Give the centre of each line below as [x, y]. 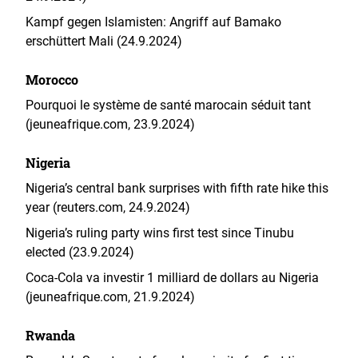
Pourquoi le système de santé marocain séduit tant [168, 105]
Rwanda [50, 335]
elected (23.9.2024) [80, 252]
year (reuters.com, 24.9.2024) [108, 207]
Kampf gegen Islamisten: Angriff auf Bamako [153, 22]
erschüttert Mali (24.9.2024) [104, 41]
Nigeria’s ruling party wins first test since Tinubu [160, 233]
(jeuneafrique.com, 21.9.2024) [110, 297]
